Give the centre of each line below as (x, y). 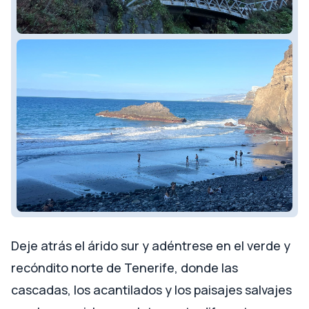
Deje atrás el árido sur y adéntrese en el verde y (151, 245)
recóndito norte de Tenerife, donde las (124, 267)
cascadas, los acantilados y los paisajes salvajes (151, 289)
